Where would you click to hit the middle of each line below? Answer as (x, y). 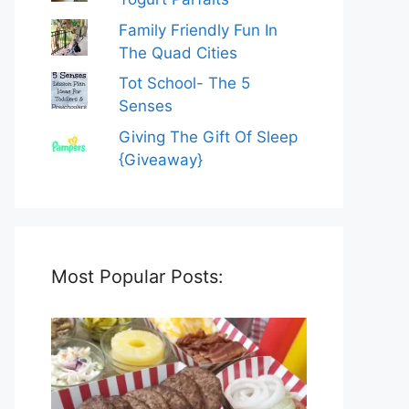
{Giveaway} (161, 159)
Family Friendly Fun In (199, 30)
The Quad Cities (178, 52)
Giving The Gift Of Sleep (209, 136)
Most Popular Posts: (137, 276)
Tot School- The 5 (185, 84)
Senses (146, 106)
